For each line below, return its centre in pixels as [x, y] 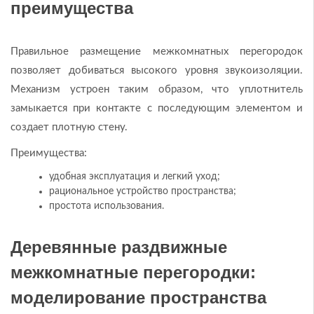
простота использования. [107, 206]
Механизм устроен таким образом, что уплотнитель [157, 89]
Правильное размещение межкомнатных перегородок [157, 51]
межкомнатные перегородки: [133, 272]
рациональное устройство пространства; [143, 191]
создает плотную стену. [69, 127]
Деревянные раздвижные [119, 247]
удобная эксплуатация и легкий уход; [135, 176]
